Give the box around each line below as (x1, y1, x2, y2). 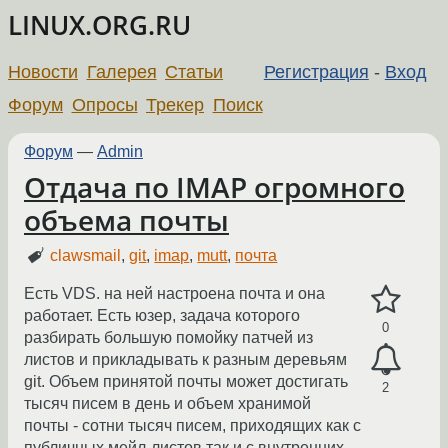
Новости (8, 61, 78, 82)
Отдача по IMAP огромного (24, 168, 405, 206)
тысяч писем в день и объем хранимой (24, 395, 311, 413)
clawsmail (50, 247, 122, 265)
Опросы (71, 94, 138, 115)
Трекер (146, 94, 205, 115)
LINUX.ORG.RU (8, 8, 191, 43)
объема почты (24, 201, 229, 239)
